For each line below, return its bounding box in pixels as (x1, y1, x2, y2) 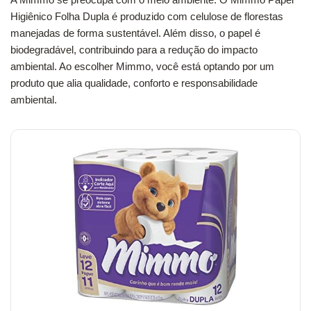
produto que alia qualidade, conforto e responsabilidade (10, 77, 258, 90)
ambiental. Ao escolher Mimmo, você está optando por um (10, 60, 274, 73)
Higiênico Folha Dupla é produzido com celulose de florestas (10, 10, 283, 23)
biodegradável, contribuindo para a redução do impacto (10, 44, 258, 56)
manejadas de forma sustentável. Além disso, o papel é (10, 27, 260, 40)
